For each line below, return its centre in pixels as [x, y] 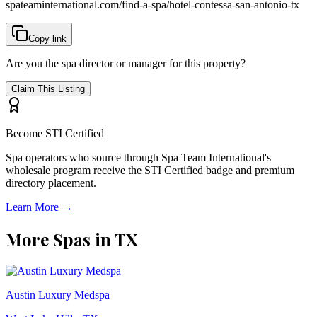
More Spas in [60, 239]
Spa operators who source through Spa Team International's [138, 157]
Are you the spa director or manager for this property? [126, 63]
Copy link [47, 38]
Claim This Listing [48, 88]
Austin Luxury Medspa [58, 294]
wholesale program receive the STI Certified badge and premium [150, 170]
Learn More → [39, 207]
